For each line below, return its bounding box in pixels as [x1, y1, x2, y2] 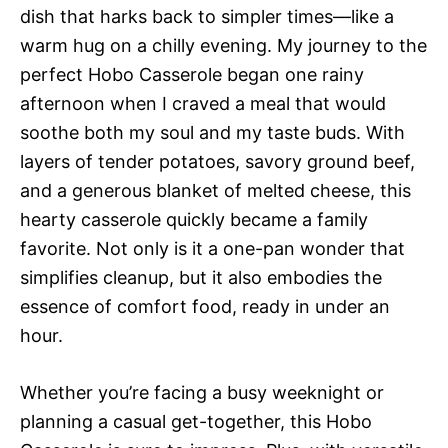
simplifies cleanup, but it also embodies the [20, 267, 382, 288]
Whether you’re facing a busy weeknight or [20, 382, 384, 403]
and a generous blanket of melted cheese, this [20, 180, 411, 201]
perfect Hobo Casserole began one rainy [20, 64, 364, 85]
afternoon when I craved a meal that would [20, 93, 386, 114]
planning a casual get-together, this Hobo [20, 411, 372, 432]
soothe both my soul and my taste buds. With [20, 122, 405, 143]
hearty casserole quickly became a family [20, 209, 368, 230]
